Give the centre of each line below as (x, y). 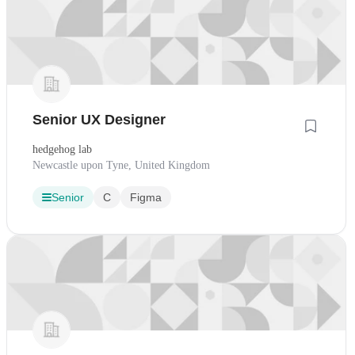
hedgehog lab (62, 149)
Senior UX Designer (99, 119)
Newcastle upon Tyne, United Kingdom (121, 165)
